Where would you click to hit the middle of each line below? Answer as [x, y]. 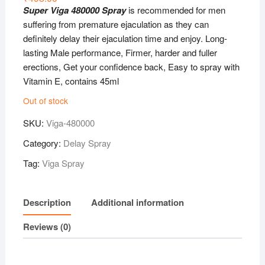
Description [47, 203]
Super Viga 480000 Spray [74, 10]
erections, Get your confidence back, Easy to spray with [131, 66]
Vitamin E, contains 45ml [71, 80]
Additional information [137, 203]
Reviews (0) [47, 227]
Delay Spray [87, 143]
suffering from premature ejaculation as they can [116, 24]
